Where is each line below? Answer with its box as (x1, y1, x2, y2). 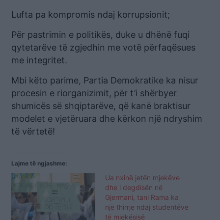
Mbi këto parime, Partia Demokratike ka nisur (11, 75, 198, 85)
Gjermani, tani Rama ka (105, 192, 179, 201)
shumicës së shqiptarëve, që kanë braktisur (11, 100, 191, 111)
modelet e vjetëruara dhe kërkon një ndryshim (11, 113, 202, 124)
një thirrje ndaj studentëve (105, 202, 189, 211)
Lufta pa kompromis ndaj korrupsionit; (11, 9, 170, 20)
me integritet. (11, 55, 67, 65)
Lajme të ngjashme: (11, 159, 67, 167)
